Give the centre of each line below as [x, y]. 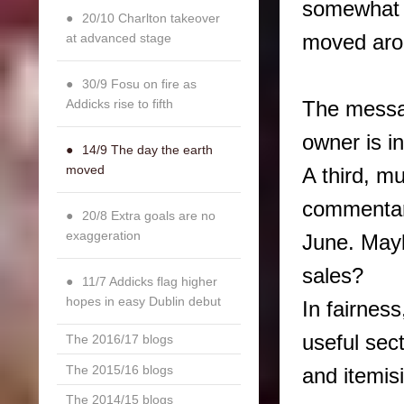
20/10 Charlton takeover [151, 18]
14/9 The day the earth [147, 149]
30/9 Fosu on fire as [139, 83]
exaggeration [103, 235]
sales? [333, 275]
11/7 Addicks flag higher [149, 281]
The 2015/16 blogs [119, 369]
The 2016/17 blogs [119, 340]
